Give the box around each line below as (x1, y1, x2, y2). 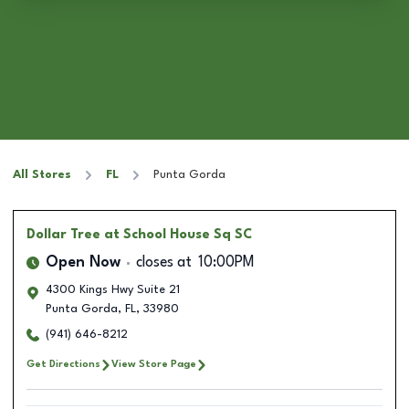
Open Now (46, 256, 121, 270)
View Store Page (111, 359, 196, 370)
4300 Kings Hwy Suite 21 (46, 284, 180, 296)
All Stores (13, 169, 71, 181)
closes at (136, 256, 192, 270)
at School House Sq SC (104, 228, 252, 241)
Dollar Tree (26, 228, 100, 241)
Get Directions (26, 359, 100, 370)
